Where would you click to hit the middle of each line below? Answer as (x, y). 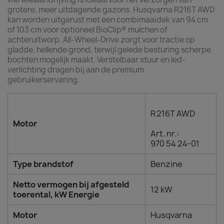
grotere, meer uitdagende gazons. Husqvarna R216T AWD (111, 10)
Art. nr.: (165, 133)
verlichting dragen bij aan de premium (76, 70)
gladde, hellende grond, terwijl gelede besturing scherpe (109, 50)
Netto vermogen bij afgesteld (71, 184)
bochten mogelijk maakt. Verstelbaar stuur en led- (96, 60)
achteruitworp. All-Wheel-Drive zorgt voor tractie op (101, 40)
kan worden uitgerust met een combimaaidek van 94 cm (108, 20)
